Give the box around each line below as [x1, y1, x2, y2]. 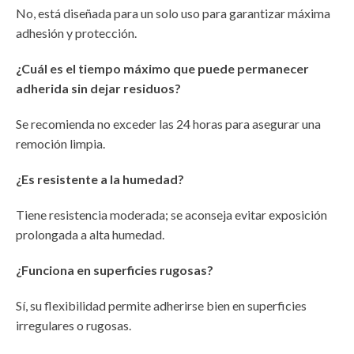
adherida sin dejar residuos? [16, 81, 181, 96]
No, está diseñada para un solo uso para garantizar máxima [16, 6, 330, 21]
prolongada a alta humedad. [16, 227, 164, 243]
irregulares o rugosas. [16, 318, 131, 333]
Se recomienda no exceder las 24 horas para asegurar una [16, 116, 321, 132]
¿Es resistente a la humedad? [16, 171, 184, 187]
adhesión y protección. [16, 25, 137, 41]
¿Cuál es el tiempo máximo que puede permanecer [16, 61, 309, 77]
